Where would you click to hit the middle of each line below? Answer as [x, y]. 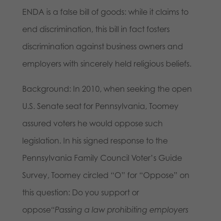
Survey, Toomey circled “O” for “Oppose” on [106, 175]
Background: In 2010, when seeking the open [107, 89]
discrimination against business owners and [102, 46]
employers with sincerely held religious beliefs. [107, 63]
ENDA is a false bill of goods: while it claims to [105, 12]
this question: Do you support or [80, 192]
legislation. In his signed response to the [95, 140]
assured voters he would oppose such [92, 123]
